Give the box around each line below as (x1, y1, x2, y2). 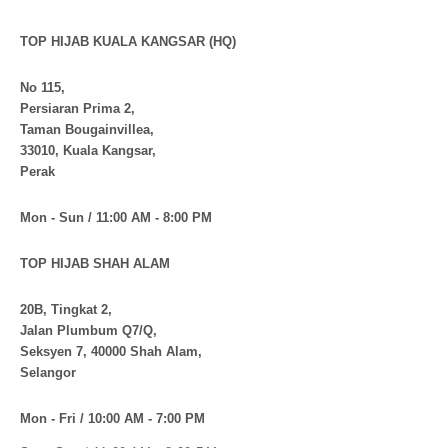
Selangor (20, 365, 76, 380)
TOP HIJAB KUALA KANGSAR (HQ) (20, 34, 236, 49)
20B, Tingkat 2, (20, 302, 112, 317)
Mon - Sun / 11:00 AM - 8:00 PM (20, 210, 212, 225)
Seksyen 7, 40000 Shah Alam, (20, 344, 202, 359)
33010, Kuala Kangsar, (20, 143, 156, 158)
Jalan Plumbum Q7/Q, (20, 323, 157, 338)
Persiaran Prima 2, (20, 101, 135, 116)
